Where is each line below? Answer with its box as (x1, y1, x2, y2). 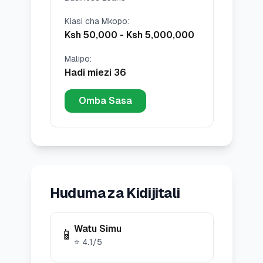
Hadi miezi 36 (64, 67, 126, 78)
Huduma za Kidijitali (49, 185, 180, 201)
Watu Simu (73, 223, 122, 234)
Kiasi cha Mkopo (64, 16, 127, 26)
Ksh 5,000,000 (126, 29, 194, 41)
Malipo (64, 54, 90, 63)
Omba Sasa (78, 95, 132, 106)
